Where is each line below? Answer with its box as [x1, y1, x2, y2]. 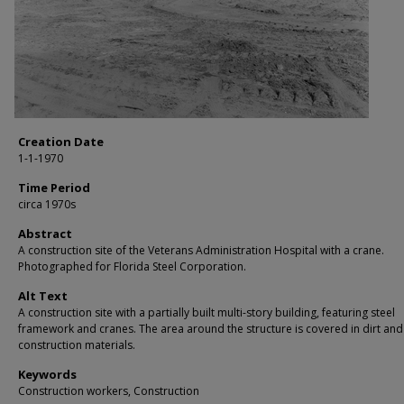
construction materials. [18, 337, 135, 353]
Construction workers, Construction [18, 383, 199, 399]
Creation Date [18, 133, 104, 151]
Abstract [18, 225, 72, 243]
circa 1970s [18, 197, 76, 213]
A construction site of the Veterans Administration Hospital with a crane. [18, 243, 384, 259]
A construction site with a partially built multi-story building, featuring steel [18, 305, 395, 321]
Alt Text [18, 288, 68, 305]
